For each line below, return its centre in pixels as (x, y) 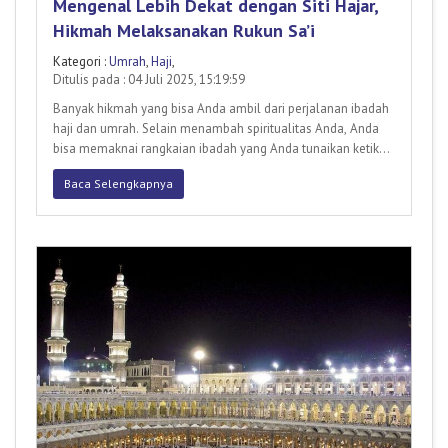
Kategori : (81, 62)
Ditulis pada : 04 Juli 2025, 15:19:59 (149, 80)
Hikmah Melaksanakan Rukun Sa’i (184, 31)
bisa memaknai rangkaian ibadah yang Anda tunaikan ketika (219, 149)
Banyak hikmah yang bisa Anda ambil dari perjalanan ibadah (221, 109)
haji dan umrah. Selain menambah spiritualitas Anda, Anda (216, 129)
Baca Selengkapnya (118, 184)
